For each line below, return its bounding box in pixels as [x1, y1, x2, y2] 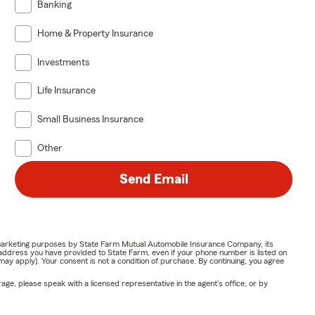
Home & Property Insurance [37, 28, 154, 39]
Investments [37, 57, 90, 67]
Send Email [119, 172, 188, 186]
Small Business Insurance [37, 114, 144, 124]
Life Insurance [37, 86, 96, 96]
